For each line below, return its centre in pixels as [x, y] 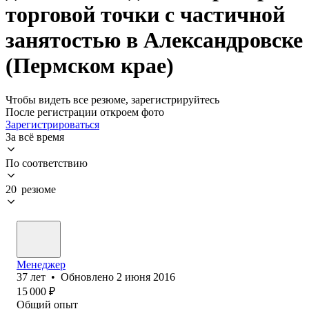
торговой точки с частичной [145, 15]
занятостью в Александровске [154, 40]
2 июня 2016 [146, 277]
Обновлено [89, 277]
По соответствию [47, 163]
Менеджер [41, 264]
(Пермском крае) [90, 66]
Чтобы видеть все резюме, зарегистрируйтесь [112, 99]
